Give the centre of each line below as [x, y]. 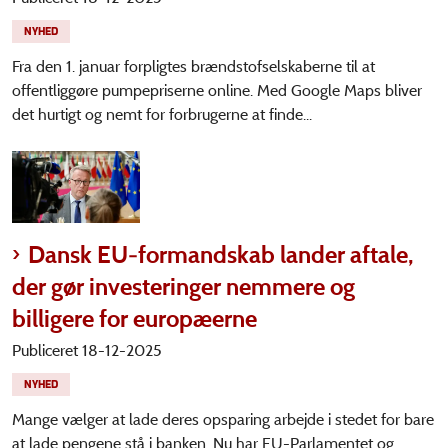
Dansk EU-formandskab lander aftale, [221, 254]
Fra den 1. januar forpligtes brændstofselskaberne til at [193, 66]
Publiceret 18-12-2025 [87, 350]
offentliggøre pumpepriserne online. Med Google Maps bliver [217, 90]
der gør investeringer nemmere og [183, 286]
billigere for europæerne [134, 318]
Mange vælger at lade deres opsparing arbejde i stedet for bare [223, 419]
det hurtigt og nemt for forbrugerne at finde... [162, 114]
